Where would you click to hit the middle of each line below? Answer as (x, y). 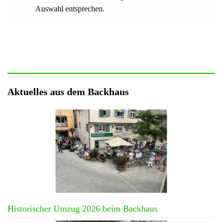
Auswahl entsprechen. (70, 8)
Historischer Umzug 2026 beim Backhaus (83, 209)
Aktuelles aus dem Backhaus (68, 91)
